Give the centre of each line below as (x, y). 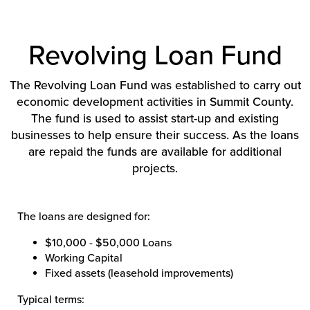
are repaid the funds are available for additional (155, 152)
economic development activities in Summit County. (155, 102)
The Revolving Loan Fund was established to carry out (155, 85)
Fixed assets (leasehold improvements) (139, 273)
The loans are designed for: (84, 217)
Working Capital (84, 258)
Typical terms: (51, 300)
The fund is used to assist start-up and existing (155, 119)
